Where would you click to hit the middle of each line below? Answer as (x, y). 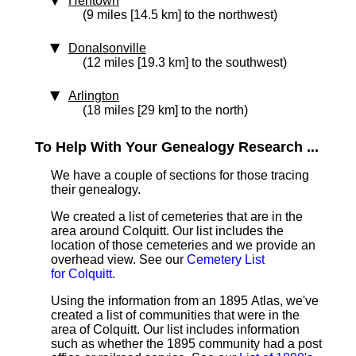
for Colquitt (81, 274)
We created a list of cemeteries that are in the (177, 217)
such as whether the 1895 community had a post (186, 344)
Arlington (94, 96)
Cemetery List (226, 259)
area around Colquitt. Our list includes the (167, 231)
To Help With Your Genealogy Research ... (177, 147)
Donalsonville (107, 48)
